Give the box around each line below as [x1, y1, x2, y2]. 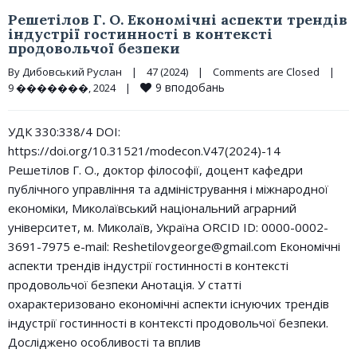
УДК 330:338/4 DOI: [8, 124, 120, 139]
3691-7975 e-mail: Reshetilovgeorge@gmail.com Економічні [8, 238, 340, 254]
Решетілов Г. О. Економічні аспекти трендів [8, 10, 347, 29]
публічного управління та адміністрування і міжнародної [8, 181, 328, 197]
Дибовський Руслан [22, 65, 122, 79]
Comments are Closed [213, 65, 320, 79]
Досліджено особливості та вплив [8, 334, 201, 350]
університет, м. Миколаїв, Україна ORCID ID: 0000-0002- [8, 219, 328, 235]
